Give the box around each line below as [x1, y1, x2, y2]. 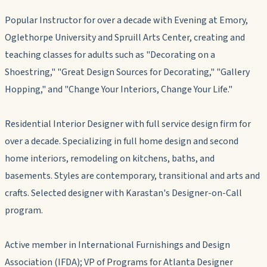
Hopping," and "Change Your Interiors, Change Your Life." [5, 82, 232, 96]
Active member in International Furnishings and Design [5, 238, 230, 252]
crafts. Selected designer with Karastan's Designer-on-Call [5, 186, 242, 200]
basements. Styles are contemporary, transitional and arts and [5, 169, 260, 182]
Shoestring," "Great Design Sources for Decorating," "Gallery [5, 65, 250, 79]
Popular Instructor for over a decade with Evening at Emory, [5, 13, 248, 27]
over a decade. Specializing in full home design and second [5, 134, 238, 148]
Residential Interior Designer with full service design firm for [5, 117, 251, 131]
